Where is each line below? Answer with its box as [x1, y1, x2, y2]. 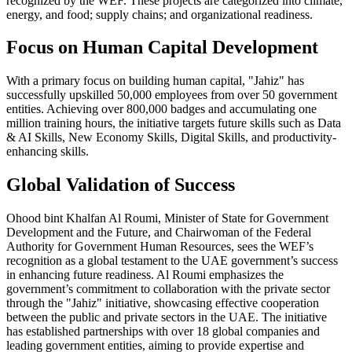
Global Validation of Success [6, 174, 235, 196]
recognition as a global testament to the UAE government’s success [6, 254, 338, 268]
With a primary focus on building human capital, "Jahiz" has [6, 74, 304, 88]
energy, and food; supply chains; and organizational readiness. [6, 7, 313, 21]
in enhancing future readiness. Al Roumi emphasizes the [6, 268, 284, 282]
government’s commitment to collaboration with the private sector [6, 282, 330, 296]
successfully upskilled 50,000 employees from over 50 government [6, 88, 337, 102]
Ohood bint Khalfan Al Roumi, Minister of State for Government [6, 211, 328, 225]
